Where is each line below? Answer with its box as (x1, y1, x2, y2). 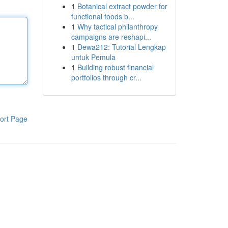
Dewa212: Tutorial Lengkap (77, 42, 166, 52)
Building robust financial (77, 62, 154, 72)
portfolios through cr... (71, 72, 141, 82)
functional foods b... (71, 11, 134, 21)
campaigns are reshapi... (71, 32, 151, 42)
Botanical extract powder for (77, 1, 167, 11)
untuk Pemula (71, 52, 116, 62)
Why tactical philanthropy (77, 21, 158, 32)
